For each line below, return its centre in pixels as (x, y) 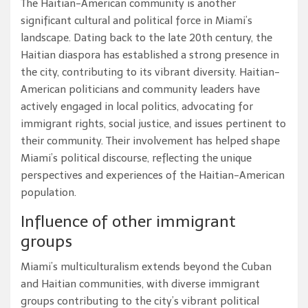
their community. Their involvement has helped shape (150, 141)
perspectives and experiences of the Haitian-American (153, 175)
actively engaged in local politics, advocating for (137, 106)
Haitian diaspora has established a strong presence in (150, 55)
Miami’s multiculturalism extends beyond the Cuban (146, 266)
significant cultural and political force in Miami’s (136, 20)
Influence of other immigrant (128, 221)
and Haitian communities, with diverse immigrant (140, 284)
